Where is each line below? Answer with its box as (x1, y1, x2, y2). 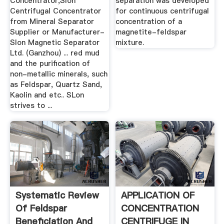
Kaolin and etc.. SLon (9, 90, 84, 100)
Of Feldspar (15, 201, 67, 214)
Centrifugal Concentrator (9, 6, 101, 16)
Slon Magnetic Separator (9, 37, 99, 48)
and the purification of (9, 58, 90, 69)
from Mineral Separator (9, 16, 94, 27)
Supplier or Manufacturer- (9, 27, 104, 37)
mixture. (115, 37, 144, 48)
